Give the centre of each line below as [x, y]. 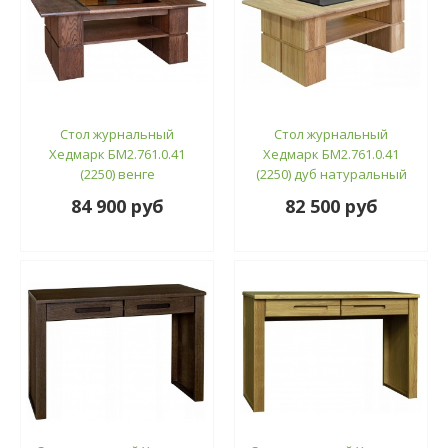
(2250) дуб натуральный [331, 173]
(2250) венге [117, 173]
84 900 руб [117, 205]
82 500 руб [331, 205]
